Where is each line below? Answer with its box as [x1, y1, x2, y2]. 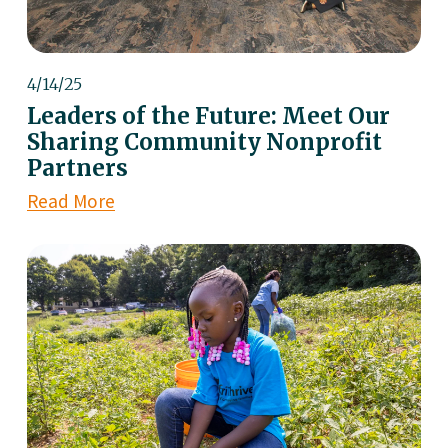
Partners [26, 153, 128, 182]
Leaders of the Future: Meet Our [26, 101, 390, 130]
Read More [26, 188, 115, 213]
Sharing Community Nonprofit [26, 127, 382, 156]
